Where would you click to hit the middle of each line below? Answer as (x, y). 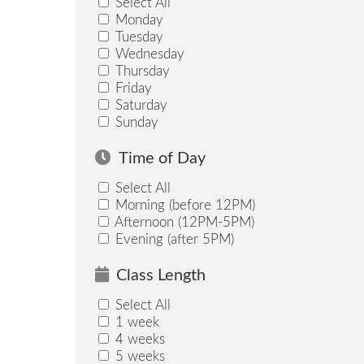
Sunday (134, 122)
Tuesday (137, 37)
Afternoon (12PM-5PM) (182, 222)
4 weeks (138, 340)
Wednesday (147, 54)
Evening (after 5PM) (172, 239)
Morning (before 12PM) (183, 205)
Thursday (140, 71)
